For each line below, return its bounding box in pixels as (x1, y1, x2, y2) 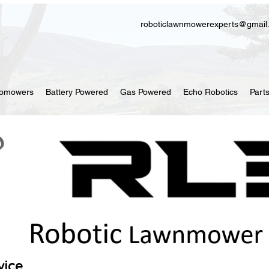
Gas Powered (120, 87, 171, 97)
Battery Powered (46, 87, 108, 97)
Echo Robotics (183, 87, 238, 97)
